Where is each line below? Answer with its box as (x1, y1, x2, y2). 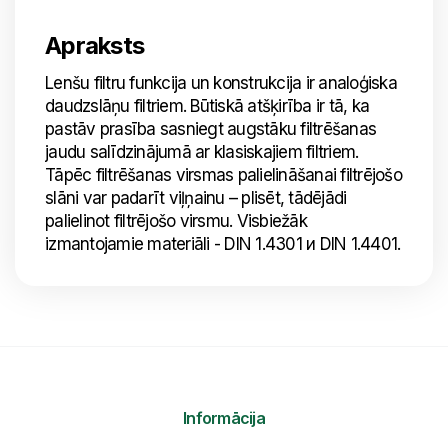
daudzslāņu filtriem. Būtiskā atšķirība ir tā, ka (45, 96, 369, 116)
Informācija (183, 408, 265, 428)
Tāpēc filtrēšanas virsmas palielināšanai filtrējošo (45, 165, 402, 185)
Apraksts (45, 31, 144, 60)
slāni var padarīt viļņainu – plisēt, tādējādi (45, 188, 347, 208)
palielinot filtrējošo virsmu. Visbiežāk (45, 211, 307, 231)
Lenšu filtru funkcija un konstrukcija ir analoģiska (45, 73, 397, 93)
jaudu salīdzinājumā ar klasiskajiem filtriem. (45, 142, 359, 162)
